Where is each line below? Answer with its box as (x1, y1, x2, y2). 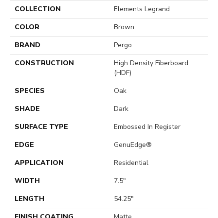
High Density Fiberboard (114, 58, 188, 68)
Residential (114, 158, 148, 168)
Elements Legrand (114, 4, 170, 14)
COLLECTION (15, 4, 61, 14)
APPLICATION (15, 158, 64, 168)
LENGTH (15, 194, 44, 204)
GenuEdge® (114, 140, 152, 150)
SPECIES (15, 86, 45, 96)
